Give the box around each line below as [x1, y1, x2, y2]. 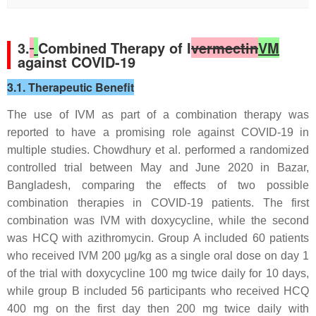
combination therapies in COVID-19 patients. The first [7, 197, 309, 209]
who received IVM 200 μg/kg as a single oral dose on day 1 [7, 250, 309, 262]
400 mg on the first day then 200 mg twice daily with [7, 303, 309, 315]
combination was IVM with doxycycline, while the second [7, 214, 309, 226]
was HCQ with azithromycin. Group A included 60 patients [7, 232, 309, 244]
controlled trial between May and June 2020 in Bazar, [7, 162, 309, 174]
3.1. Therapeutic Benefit [7, 79, 134, 95]
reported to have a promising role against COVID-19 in [7, 126, 309, 138]
